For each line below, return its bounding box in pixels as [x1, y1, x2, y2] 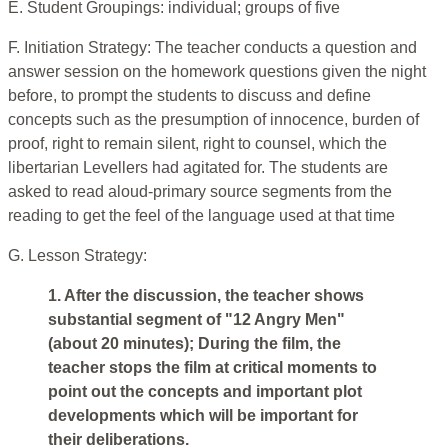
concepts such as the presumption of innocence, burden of [8, 111, 419, 129]
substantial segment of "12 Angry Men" [48, 311, 345, 329]
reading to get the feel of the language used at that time [8, 207, 395, 225]
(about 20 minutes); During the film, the [48, 335, 341, 353]
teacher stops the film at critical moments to [48, 359, 377, 377]
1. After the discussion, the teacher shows [48, 287, 364, 305]
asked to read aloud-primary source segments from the [8, 183, 392, 201]
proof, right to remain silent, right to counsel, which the [8, 135, 387, 153]
